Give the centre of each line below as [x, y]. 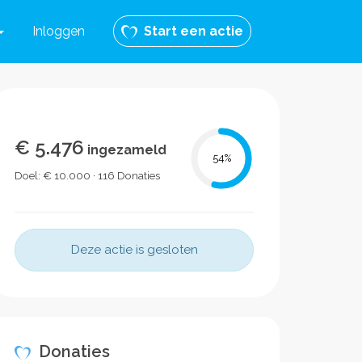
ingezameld [125, 150]
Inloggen [59, 31]
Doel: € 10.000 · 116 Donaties [87, 175]
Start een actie [190, 31]
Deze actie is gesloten [134, 250]
